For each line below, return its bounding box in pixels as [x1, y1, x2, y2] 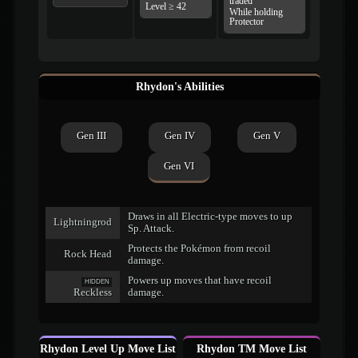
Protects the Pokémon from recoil [128, 243, 272, 255]
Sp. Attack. [128, 223, 175, 235]
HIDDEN [84, 278, 109, 286]
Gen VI [163, 161, 194, 173]
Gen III [77, 130, 107, 142]
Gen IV [165, 130, 196, 142]
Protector [229, 17, 265, 27]
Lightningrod [54, 217, 113, 229]
